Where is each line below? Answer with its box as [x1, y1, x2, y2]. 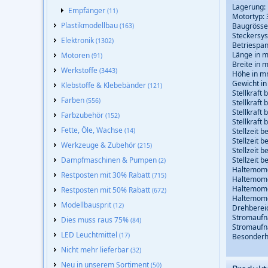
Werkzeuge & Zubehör [61, 140, 138, 150]
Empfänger [68, 5, 107, 16]
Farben [61, 95, 86, 105]
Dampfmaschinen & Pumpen [61, 155, 159, 165]
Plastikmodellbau [61, 20, 120, 31]
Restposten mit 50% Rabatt [61, 185, 152, 195]
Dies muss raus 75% [61, 215, 130, 225]
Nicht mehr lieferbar [61, 245, 130, 255]
